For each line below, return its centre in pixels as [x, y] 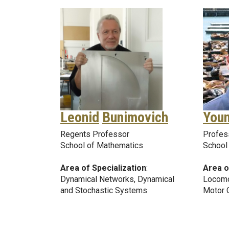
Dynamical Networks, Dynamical [117, 179]
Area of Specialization [103, 168]
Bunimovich [135, 117]
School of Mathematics [102, 145]
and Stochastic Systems [104, 190]
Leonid [80, 117]
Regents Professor [95, 134]
